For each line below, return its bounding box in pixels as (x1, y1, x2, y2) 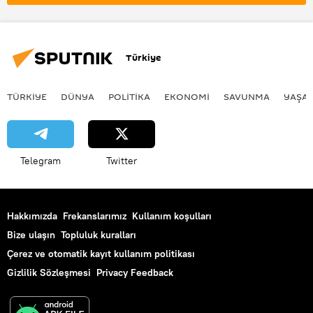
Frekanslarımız (63, 209, 126, 222)
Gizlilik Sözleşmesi (7, 265, 91, 279)
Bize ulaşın (7, 228, 55, 241)
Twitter (106, 154, 137, 167)
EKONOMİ (164, 89, 210, 103)
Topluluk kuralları (61, 228, 136, 241)
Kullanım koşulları (132, 209, 212, 222)
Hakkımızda (7, 209, 57, 222)
